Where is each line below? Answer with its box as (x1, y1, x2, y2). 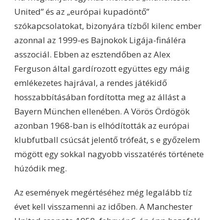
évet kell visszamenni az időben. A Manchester (14, 200, 192, 212)
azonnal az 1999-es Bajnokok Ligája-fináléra (14, 34, 186, 46)
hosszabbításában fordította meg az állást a (14, 91, 186, 103)
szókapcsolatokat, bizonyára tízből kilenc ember (14, 20, 201, 31)
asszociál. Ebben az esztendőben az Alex (14, 48, 170, 60)
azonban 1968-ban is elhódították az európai (14, 119, 190, 131)
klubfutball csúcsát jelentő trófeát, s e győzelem (14, 134, 200, 145)
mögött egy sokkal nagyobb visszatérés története (14, 148, 204, 160)
